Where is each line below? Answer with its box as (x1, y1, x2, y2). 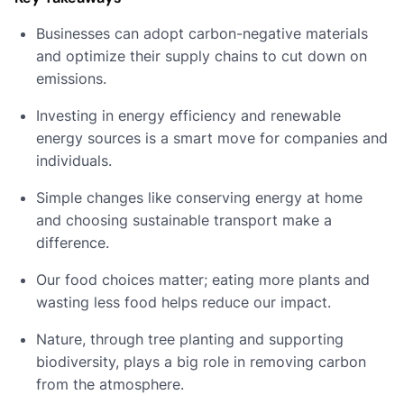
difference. (36, 233, 109, 252)
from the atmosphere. (36, 374, 184, 393)
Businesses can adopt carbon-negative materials (36, 23, 368, 42)
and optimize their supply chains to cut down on (36, 46, 367, 65)
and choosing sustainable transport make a (36, 210, 332, 229)
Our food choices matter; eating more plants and (36, 270, 370, 289)
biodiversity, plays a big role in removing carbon (36, 352, 366, 371)
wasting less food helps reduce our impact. (36, 292, 331, 311)
